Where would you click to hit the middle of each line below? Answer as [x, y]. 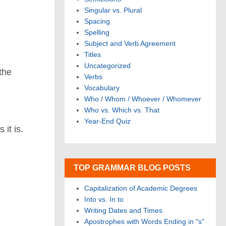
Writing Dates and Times [123, 210]
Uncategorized [107, 66]
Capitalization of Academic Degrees [141, 188]
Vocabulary [102, 88]
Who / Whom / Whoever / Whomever [143, 99]
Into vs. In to [104, 199]
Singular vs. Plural [113, 10]
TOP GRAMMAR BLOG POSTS [132, 167]
